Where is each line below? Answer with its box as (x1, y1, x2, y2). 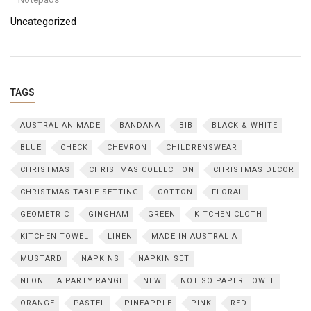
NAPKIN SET (138, 254, 190, 263)
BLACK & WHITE (212, 121, 278, 130)
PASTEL (74, 299, 106, 308)
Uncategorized (10, 15, 76, 28)
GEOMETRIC (20, 210, 69, 219)
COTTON (158, 187, 193, 196)
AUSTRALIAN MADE (20, 121, 101, 130)
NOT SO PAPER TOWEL (180, 276, 276, 285)
